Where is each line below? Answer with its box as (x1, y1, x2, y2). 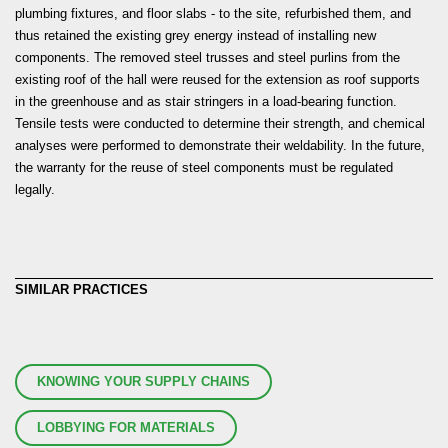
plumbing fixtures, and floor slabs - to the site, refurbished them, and (15, 5, 411, 21)
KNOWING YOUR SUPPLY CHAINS (37, 374, 250, 390)
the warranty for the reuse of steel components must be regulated (15, 159, 393, 175)
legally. (15, 181, 55, 197)
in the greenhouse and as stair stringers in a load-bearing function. (15, 93, 397, 109)
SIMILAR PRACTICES (15, 281, 148, 297)
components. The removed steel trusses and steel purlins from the (15, 49, 400, 65)
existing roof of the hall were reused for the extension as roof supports (15, 71, 420, 87)
